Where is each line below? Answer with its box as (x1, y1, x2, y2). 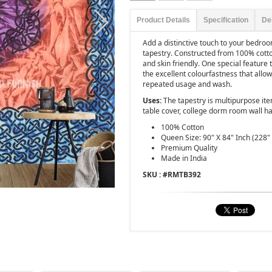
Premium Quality (161, 143, 217, 153)
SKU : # (143, 169, 168, 180)
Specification (203, 16, 248, 24)
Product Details (137, 16, 190, 24)
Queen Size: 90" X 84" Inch (161, 132, 252, 143)
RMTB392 (168, 169, 201, 180)
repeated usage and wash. (143, 79, 232, 89)
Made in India (161, 153, 207, 163)
